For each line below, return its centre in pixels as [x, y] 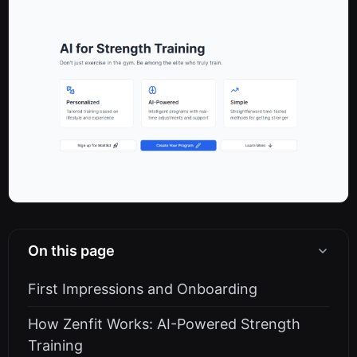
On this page [71, 251]
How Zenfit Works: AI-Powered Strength [164, 324]
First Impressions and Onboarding [143, 289]
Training [55, 346]
